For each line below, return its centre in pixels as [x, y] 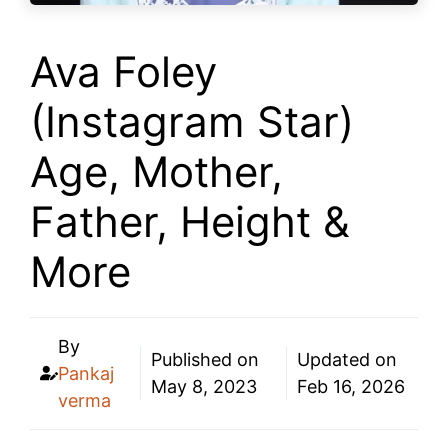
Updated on [346, 360]
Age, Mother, [156, 171]
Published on [205, 360]
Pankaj [86, 373]
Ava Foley [123, 71]
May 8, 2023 [204, 387]
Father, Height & [190, 221]
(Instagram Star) [192, 121]
